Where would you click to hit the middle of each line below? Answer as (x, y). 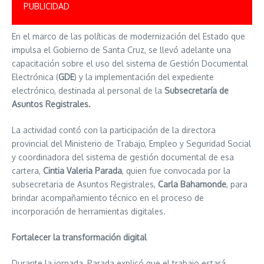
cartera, (27, 171)
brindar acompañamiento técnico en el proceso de (108, 198)
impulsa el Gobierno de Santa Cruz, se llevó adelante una (121, 50)
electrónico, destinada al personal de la (88, 90)
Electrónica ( (35, 77)
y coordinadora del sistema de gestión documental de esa (123, 157)
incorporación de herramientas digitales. (89, 211)
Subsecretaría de (197, 90)
